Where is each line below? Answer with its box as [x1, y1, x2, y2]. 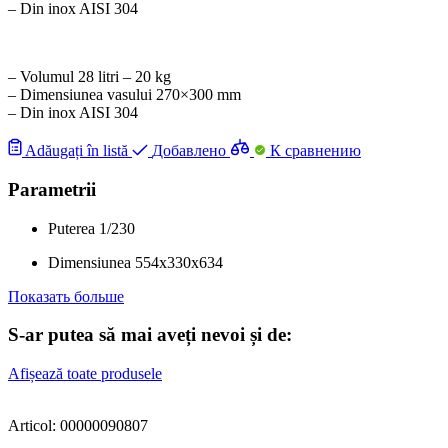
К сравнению [270, 142, 361, 160]
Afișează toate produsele [8, 365, 162, 383]
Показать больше [8, 287, 124, 305]
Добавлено [152, 142, 226, 160]
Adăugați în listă [25, 142, 128, 160]
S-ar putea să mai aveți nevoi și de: [8, 324, 292, 346]
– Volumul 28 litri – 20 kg [8, 68, 171, 86]
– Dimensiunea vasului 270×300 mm [8, 86, 241, 104]
